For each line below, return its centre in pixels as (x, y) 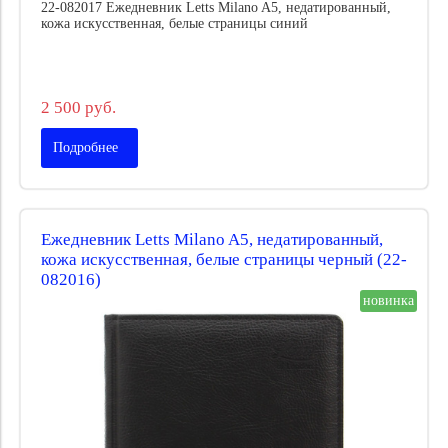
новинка (388, 301)
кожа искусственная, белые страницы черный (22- (224, 259)
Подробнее (85, 147)
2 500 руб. (78, 107)
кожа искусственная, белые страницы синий (174, 23)
